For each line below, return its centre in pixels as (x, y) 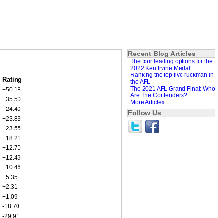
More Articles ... (150, 102)
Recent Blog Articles (162, 53)
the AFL (140, 82)
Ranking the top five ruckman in (172, 75)
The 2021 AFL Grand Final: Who (173, 88)
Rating (12, 79)
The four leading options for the (172, 61)
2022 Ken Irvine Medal (160, 68)
